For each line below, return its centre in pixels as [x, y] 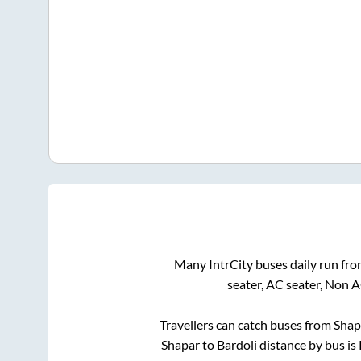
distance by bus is [307, 345]
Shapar [180, 345]
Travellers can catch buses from [246, 325]
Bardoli [237, 345]
